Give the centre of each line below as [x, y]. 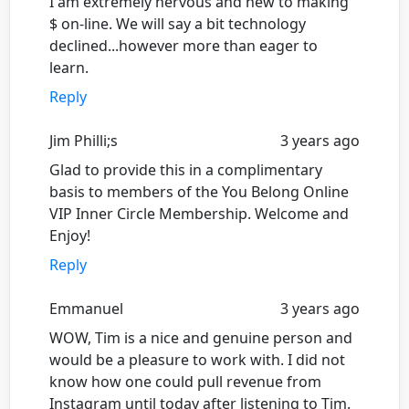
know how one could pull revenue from [185, 381]
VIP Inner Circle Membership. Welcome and [199, 213]
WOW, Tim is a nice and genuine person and [201, 337]
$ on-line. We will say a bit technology [178, 23]
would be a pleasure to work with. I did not [197, 359]
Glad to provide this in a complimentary [186, 169]
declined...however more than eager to [184, 45]
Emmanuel [86, 308]
